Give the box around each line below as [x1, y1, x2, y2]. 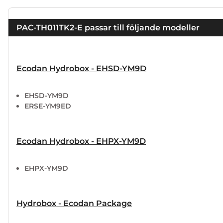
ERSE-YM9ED [24, 101, 71, 111]
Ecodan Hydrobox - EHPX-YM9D [16, 136, 146, 146]
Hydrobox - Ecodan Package [16, 198, 132, 208]
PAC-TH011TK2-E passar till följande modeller [16, 22, 200, 32]
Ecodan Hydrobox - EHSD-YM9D [16, 63, 146, 73]
